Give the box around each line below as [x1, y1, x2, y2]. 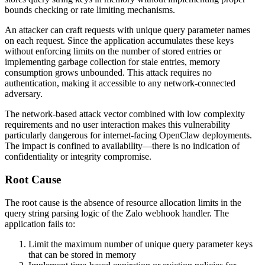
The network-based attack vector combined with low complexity [5, 109, 245, 119]
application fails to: [5, 218, 75, 229]
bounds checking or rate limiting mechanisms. [5, 5, 175, 15]
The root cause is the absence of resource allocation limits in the [5, 197, 241, 208]
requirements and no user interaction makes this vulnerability [5, 119, 230, 130]
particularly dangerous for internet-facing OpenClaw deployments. [5, 130, 252, 141]
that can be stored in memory [28, 249, 136, 260]
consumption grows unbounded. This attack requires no [5, 67, 212, 78]
